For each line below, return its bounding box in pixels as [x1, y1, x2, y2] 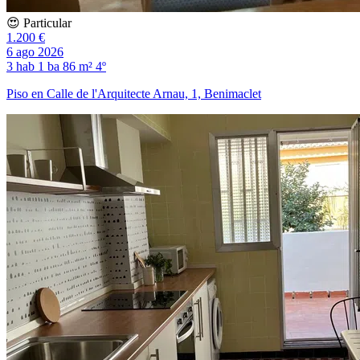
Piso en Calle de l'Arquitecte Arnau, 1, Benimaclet [6, 86, 261, 100]
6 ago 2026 [6, 44, 63, 59]
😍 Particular [6, 15, 72, 30]
